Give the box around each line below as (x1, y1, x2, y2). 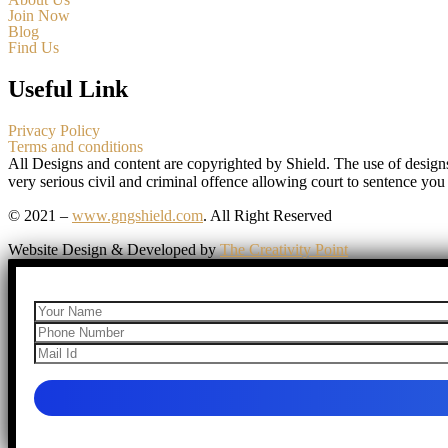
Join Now (8, 7, 70, 25)
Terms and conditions (8, 138, 143, 156)
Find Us (8, 39, 59, 57)
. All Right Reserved (203, 207, 332, 225)
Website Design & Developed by (8, 241, 220, 259)
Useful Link (8, 76, 128, 103)
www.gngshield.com (72, 207, 203, 225)
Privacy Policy (8, 122, 100, 140)
